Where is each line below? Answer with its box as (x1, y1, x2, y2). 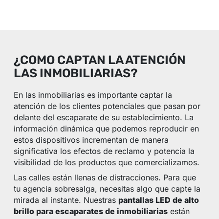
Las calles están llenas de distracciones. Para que (14, 173, 197, 183)
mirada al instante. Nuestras (14, 195, 119, 205)
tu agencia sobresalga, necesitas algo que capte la (14, 184, 201, 194)
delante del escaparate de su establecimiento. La (14, 112, 194, 123)
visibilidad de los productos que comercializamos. (14, 157, 200, 168)
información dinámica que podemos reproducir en (14, 124, 199, 134)
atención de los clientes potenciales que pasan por (14, 101, 201, 111)
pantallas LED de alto (118, 195, 199, 205)
